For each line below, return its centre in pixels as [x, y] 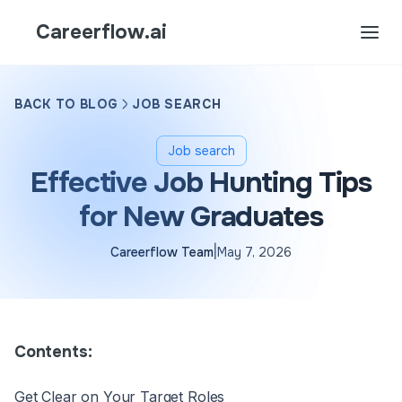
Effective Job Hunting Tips [201, 183]
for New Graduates [201, 217]
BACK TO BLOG [66, 104]
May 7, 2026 [254, 252]
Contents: [53, 352]
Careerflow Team [162, 252]
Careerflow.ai [101, 32]
